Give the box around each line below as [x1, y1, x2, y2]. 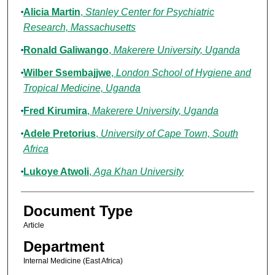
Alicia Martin [23, 7, 80, 18]
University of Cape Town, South [100, 128, 238, 139]
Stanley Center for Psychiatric [85, 7, 214, 18]
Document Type [23, 203, 133, 220]
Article [23, 221, 44, 230]
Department [23, 238, 104, 255]
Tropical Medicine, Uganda [23, 83, 141, 94]
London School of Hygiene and [115, 68, 251, 79]
